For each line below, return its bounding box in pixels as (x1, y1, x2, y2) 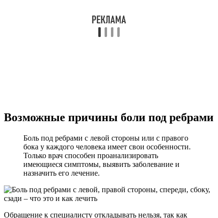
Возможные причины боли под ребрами (4, 111, 214, 124)
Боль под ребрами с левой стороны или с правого (23, 133, 188, 142)
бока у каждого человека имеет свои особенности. (23, 142, 191, 151)
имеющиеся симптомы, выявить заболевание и (23, 160, 180, 168)
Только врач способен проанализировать (23, 151, 158, 160)
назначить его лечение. (23, 168, 100, 177)
